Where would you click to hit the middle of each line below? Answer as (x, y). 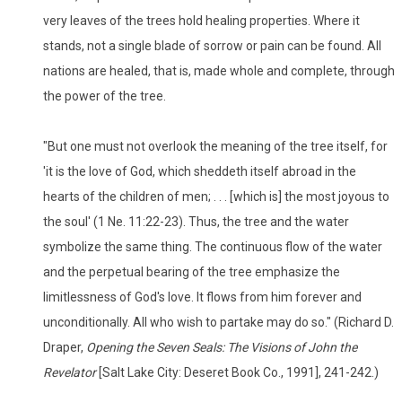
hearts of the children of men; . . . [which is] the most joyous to (216, 197)
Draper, (65, 348)
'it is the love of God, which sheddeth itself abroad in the (200, 172)
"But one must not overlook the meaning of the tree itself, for (215, 147)
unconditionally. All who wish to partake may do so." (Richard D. (218, 323)
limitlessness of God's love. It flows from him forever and (202, 297)
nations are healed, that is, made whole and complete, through (219, 71)
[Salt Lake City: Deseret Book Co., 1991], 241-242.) (237, 373)
